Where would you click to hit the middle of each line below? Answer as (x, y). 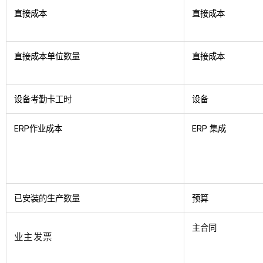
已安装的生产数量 (47, 198)
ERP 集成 (209, 129)
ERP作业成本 (38, 129)
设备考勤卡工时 (43, 99)
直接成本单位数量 (47, 56)
